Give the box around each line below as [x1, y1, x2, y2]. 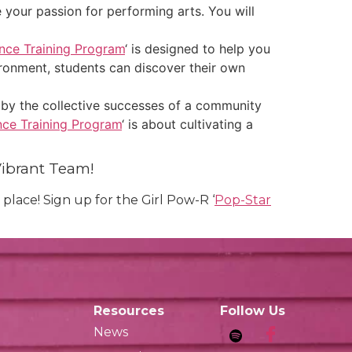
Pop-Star [214, 192, 271, 208]
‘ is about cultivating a [122, 116, 253, 133]
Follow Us [219, 302, 285, 318]
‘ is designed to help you [125, 41, 270, 57]
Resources [93, 302, 165, 318]
